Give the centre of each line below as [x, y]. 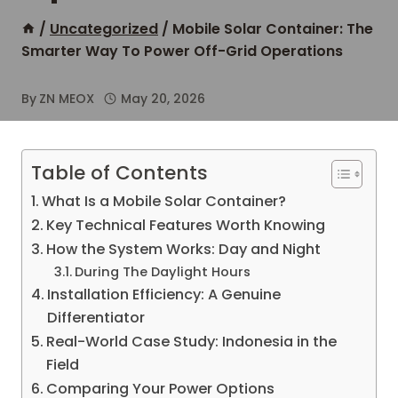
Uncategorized [104, 29]
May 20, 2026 [163, 99]
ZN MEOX [67, 99]
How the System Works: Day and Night [184, 249]
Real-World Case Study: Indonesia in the [192, 342]
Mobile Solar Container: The [273, 29]
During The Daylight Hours [162, 272]
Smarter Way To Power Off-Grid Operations [182, 51]
